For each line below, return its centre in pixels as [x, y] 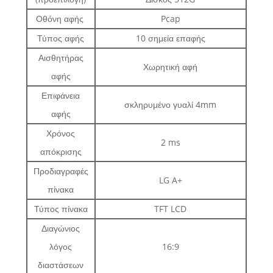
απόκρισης [61, 152]
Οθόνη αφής [61, 19]
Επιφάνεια [61, 96]
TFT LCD [171, 209]
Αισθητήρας [61, 58]
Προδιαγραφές [61, 171]
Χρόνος [61, 133]
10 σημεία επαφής [170, 38]
